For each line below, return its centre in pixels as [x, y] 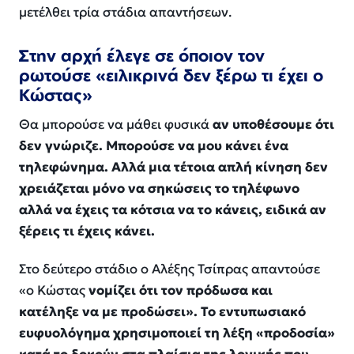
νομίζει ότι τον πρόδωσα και [181, 291]
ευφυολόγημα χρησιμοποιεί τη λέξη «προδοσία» [177, 333]
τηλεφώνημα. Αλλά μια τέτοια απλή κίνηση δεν [173, 167]
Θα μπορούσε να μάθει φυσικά [116, 124]
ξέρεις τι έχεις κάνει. [87, 231]
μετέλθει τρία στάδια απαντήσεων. [125, 12]
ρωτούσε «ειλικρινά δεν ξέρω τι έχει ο [171, 75]
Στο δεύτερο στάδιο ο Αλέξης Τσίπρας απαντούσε [169, 269]
